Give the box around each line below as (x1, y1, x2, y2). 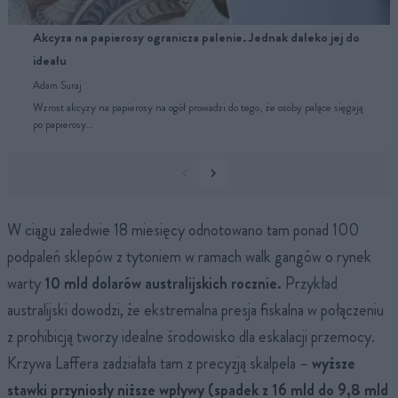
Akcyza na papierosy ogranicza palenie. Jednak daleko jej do (33, 27, 360, 47)
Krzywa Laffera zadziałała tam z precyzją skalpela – (7, 351, 312, 375)
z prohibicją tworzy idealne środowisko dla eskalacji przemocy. (7, 324, 375, 348)
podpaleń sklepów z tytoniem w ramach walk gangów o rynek (7, 244, 371, 268)
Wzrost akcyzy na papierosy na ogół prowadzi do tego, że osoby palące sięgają (33, 99, 363, 115)
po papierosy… (33, 115, 93, 132)
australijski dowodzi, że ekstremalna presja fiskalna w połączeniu (7, 298, 384, 322)
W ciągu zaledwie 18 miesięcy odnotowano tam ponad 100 (7, 218, 359, 242)
